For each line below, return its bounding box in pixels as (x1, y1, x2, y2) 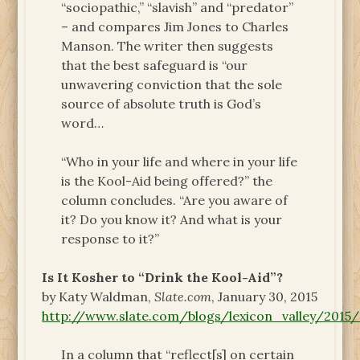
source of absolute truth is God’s (61, 95, 262, 112)
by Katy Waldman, (42, 288, 155, 305)
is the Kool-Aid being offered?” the (61, 172, 273, 189)
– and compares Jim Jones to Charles (61, 18, 289, 35)
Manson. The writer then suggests (61, 37, 274, 54)
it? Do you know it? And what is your (61, 211, 283, 227)
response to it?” (61, 230, 160, 247)
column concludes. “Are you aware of (61, 191, 288, 208)
